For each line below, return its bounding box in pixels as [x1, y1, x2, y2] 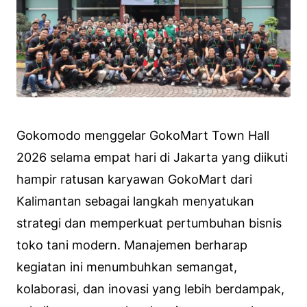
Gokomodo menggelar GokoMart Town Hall [16, 127, 269, 143]
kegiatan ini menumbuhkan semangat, [16, 259, 237, 274]
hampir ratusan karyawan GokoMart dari [16, 171, 252, 186]
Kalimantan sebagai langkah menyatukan [16, 193, 254, 208]
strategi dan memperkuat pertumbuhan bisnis [16, 215, 282, 230]
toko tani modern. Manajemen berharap [16, 237, 247, 252]
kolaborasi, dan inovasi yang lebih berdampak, [16, 281, 284, 296]
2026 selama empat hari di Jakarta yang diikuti [16, 149, 288, 164]
